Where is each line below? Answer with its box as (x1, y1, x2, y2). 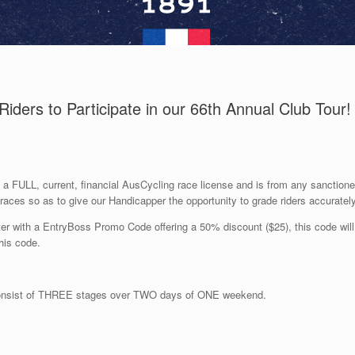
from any (267, 176, 307, 192)
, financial (74, 176, 119, 192)
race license (174, 176, 236, 192)
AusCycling (122, 176, 174, 192)
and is (236, 176, 267, 192)
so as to (29, 192, 66, 208)
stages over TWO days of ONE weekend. (76, 286, 266, 302)
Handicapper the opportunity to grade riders (105, 192, 309, 208)
